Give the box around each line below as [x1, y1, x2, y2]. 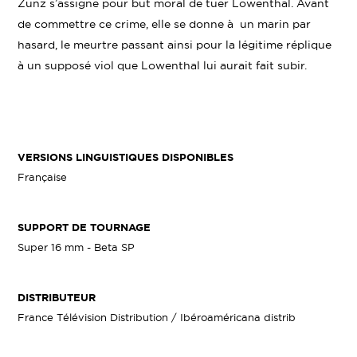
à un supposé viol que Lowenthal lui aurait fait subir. [18, 59, 308, 72]
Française [18, 171, 68, 182]
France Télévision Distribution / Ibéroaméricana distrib [18, 312, 296, 323]
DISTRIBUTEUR [18, 292, 96, 304]
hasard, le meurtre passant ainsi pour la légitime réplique [18, 38, 332, 51]
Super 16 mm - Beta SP [18, 241, 135, 253]
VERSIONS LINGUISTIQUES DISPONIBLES [18, 151, 234, 163]
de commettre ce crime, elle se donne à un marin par [18, 18, 312, 30]
